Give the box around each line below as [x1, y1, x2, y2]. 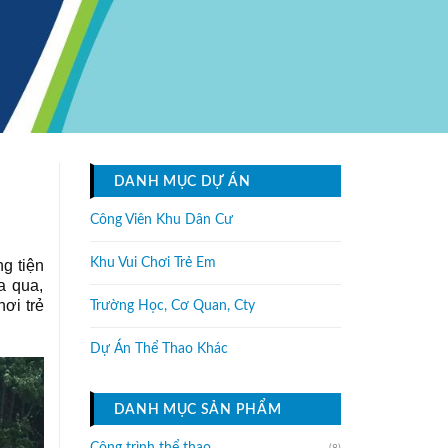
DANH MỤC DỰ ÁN [113, 175, 251, 189]
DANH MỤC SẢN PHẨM [113, 403, 282, 417]
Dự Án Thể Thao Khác [89, 342, 228, 356]
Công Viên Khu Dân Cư [89, 213, 233, 227]
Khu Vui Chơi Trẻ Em [89, 256, 216, 270]
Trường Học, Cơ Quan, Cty [89, 299, 255, 313]
